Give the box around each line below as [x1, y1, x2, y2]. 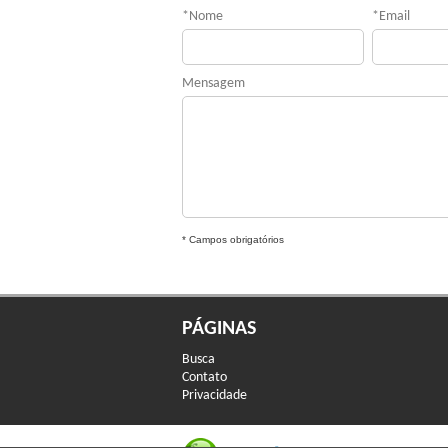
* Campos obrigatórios [182, 234, 284, 245]
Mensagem [182, 76, 245, 91]
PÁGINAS [182, 319, 256, 339]
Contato [182, 370, 227, 385]
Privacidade [182, 388, 247, 403]
